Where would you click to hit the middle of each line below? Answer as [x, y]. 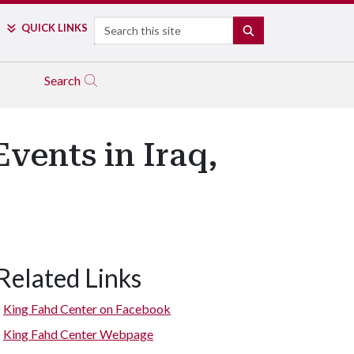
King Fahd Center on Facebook [87, 309]
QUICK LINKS [54, 28]
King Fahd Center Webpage [78, 334]
